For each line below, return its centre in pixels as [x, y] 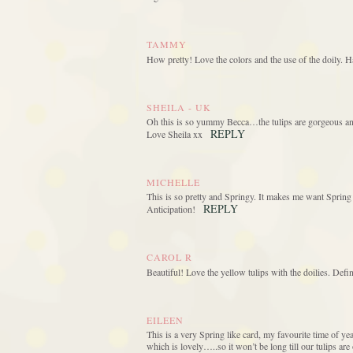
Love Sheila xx [175, 134]
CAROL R [169, 257]
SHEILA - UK [179, 108]
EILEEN [165, 320]
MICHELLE [173, 182]
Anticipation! [171, 209]
